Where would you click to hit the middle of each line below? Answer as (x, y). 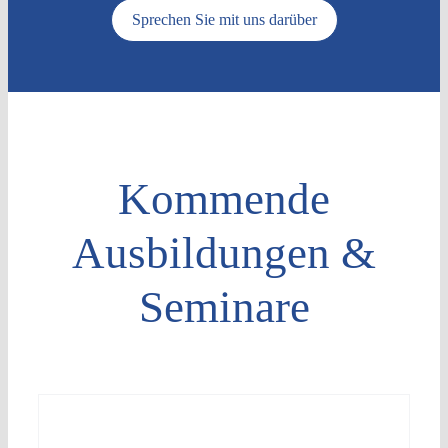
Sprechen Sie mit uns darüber (224, 19)
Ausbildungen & (224, 252)
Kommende (224, 198)
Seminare (224, 306)
